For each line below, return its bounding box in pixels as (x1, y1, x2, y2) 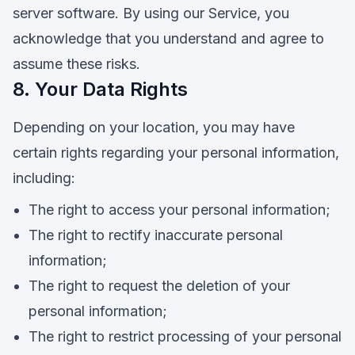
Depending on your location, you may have (13, 119, 295, 136)
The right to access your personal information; (29, 201, 330, 218)
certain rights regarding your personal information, (13, 144, 339, 161)
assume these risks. (13, 55, 140, 72)
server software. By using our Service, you (13, 5, 289, 21)
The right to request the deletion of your (29, 277, 290, 294)
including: (13, 170, 75, 186)
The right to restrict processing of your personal (29, 328, 342, 345)
